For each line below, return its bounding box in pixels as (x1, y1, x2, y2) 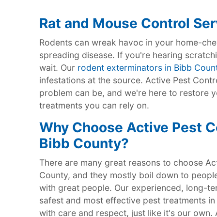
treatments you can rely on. (39, 100, 149, 110)
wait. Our (39, 62, 77, 73)
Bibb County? (39, 135, 129, 152)
